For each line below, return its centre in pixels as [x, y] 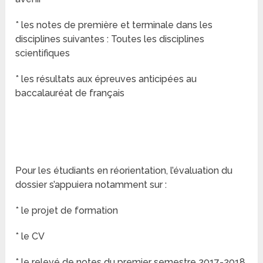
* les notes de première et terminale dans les [114, 25]
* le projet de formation [67, 211]
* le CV [30, 237]
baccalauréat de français [70, 93]
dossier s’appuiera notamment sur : [91, 185]
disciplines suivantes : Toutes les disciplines [110, 39]
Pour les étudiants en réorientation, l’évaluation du [124, 171]
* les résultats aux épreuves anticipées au [106, 79]
